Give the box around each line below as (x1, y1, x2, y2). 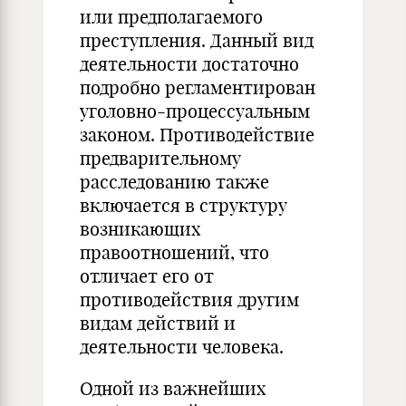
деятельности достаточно (80, 53, 299, 75)
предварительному (80, 147, 241, 169)
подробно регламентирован (80, 76, 315, 99)
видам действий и (80, 312, 236, 334)
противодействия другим (80, 288, 299, 311)
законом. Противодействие (80, 123, 314, 146)
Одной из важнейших (80, 377, 266, 400)
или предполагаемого (80, 5, 263, 28)
